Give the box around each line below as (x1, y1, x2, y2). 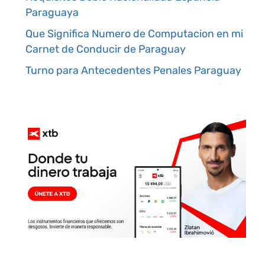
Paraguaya (25, 5, 79, 18)
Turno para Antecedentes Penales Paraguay (25, 63, 241, 76)
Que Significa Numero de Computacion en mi (25, 27, 243, 40)
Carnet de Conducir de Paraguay (25, 42, 186, 55)
